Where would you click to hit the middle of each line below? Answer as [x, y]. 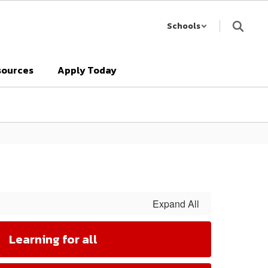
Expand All [176, 204]
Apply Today [87, 70]
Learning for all [53, 239]
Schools [184, 26]
